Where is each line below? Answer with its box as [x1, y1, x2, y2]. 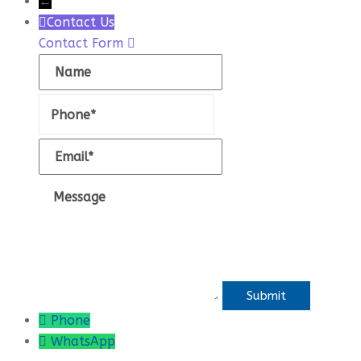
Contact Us [47, 15, 114, 30]
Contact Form [39, 35, 127, 51]
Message [38, 180, 90, 196]
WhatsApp [51, 334, 115, 349]
